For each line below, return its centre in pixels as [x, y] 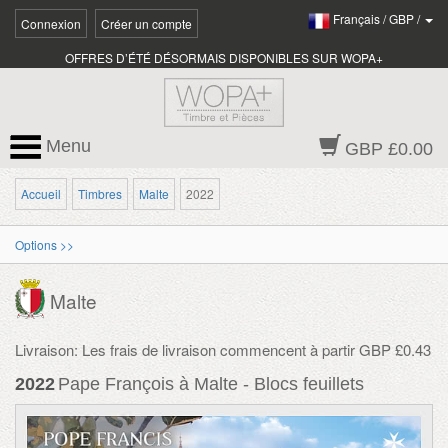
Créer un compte [146, 23]
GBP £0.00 [389, 149]
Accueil [41, 193]
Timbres [100, 193]
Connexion [51, 23]
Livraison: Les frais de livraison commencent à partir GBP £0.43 [223, 349]
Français [356, 19]
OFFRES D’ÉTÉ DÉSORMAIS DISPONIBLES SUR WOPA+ [224, 57]
